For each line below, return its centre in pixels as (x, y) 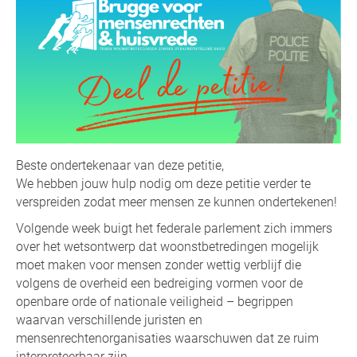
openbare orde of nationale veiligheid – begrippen (155, 301)
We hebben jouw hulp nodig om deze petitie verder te (163, 183)
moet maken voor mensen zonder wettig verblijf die (159, 265)
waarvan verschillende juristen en (109, 320)
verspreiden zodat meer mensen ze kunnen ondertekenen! (177, 202)
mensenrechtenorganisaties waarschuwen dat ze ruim (167, 338)
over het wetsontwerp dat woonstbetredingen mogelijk (167, 246)
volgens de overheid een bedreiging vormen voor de (159, 283)
